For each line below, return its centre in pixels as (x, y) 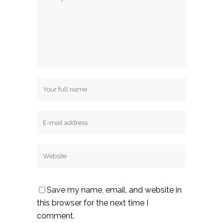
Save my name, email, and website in (114, 190)
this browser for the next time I (93, 203)
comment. (56, 216)
